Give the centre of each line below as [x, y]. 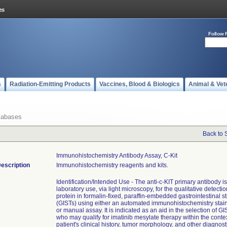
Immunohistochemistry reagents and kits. [112, 165]
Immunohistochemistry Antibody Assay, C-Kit [117, 156]
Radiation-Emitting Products [50, 84]
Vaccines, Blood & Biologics [140, 84]
